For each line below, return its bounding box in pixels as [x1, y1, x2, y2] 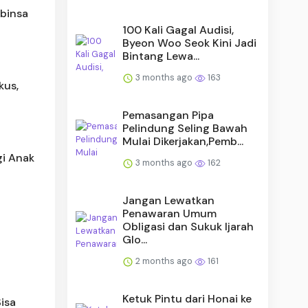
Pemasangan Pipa [122, 107, 214, 122]
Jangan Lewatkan [122, 192, 215, 208]
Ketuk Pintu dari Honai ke [122, 291, 252, 306]
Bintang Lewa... [122, 48, 200, 63]
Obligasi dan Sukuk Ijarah [122, 219, 254, 234]
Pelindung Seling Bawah [122, 120, 248, 135]
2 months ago [133, 254, 195, 267]
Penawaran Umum [122, 206, 217, 221]
